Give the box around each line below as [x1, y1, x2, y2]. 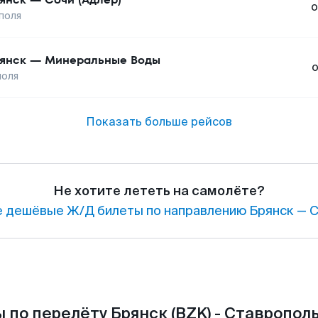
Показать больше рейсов [86, 114, 232, 129]
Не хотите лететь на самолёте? [53, 182, 265, 199]
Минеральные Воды [45, 52, 160, 68]
